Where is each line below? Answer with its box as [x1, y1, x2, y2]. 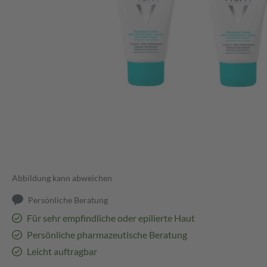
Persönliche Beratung [28, 195, 108, 206]
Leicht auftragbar [26, 246, 97, 257]
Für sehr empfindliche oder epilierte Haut [26, 212, 195, 224]
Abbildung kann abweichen [12, 173, 112, 184]
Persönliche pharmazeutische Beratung [26, 229, 187, 241]
